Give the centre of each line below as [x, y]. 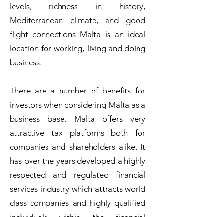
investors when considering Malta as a [77, 105]
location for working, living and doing [77, 48]
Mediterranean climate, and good [77, 20]
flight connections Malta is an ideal [77, 34]
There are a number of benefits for [77, 91]
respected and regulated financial [77, 175]
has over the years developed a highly [77, 161]
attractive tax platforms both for [77, 133]
